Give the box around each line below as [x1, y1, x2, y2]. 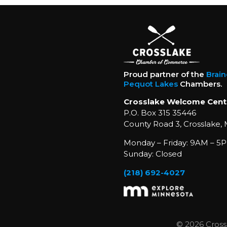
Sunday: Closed [123, 149, 182, 159]
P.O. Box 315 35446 [123, 108, 196, 118]
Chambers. [177, 79, 222, 89]
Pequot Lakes [123, 79, 178, 89]
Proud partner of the [123, 69, 206, 80]
